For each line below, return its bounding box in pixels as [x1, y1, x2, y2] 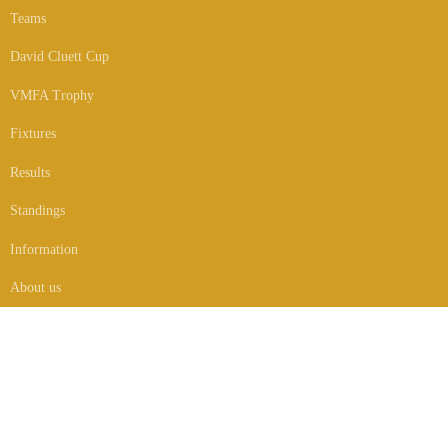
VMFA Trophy [10, 87, 94, 103]
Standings [10, 203, 65, 219]
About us [10, 280, 61, 296]
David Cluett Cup [10, 49, 109, 65]
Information [10, 241, 78, 257]
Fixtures [10, 126, 56, 142]
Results [10, 164, 50, 180]
